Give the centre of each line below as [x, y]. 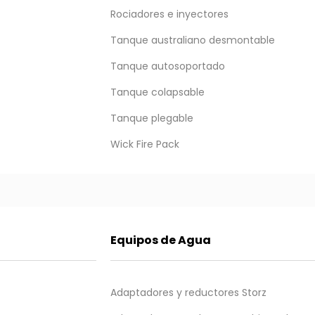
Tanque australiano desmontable [192, 40]
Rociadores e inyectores [169, 14]
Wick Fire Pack [144, 144]
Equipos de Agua [160, 240]
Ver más [275, 177]
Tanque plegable [152, 118]
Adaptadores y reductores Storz [188, 292]
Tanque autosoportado [167, 66]
